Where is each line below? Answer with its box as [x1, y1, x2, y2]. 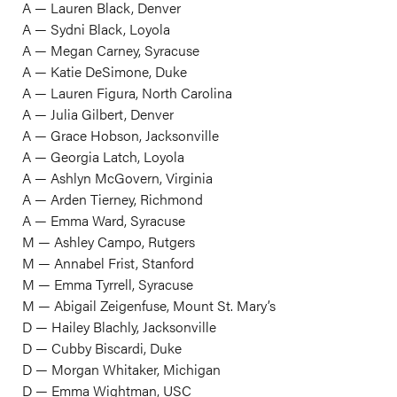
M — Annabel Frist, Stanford [22, 253, 194, 273]
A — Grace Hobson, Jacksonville [22, 125, 219, 145]
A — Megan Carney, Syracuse [22, 40, 199, 60]
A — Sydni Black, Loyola [22, 19, 170, 39]
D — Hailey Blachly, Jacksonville [22, 316, 216, 337]
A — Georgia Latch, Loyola [22, 146, 184, 167]
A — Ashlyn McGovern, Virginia [22, 167, 213, 188]
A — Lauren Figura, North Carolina [22, 82, 232, 103]
